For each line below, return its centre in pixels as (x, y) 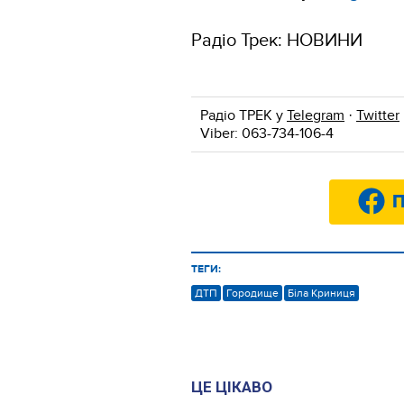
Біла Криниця (321, 294)
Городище (252, 294)
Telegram (316, 116)
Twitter (378, 116)
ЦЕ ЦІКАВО (232, 387)
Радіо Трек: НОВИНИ (277, 41)
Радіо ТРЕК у (243, 116)
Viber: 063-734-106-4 (267, 134)
